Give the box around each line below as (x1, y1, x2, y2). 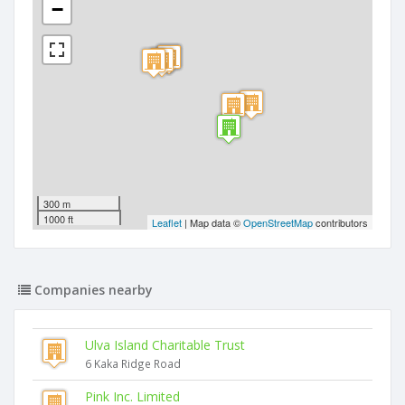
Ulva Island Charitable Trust (85, 336, 245, 353)
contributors (313, 215, 368, 230)
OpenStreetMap (243, 215, 313, 230)
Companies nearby (31, 281, 153, 298)
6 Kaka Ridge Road (85, 356, 181, 371)
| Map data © (182, 215, 243, 230)
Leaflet (152, 215, 182, 230)
